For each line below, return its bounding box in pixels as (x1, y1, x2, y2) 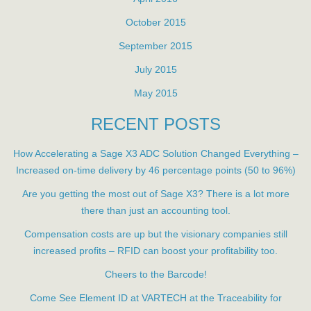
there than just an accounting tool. (81, 205, 230, 217)
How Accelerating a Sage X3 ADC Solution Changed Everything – (12, 148, 299, 160)
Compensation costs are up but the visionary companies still (24, 228, 287, 240)
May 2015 (133, 87, 178, 99)
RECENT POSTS (90, 115, 221, 134)
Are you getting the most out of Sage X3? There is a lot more (22, 188, 289, 200)
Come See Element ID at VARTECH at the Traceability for (29, 292, 282, 304)
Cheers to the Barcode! (104, 269, 207, 280)
